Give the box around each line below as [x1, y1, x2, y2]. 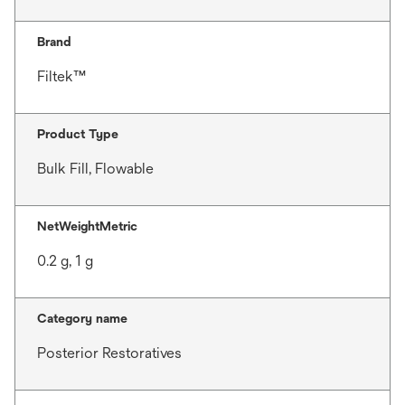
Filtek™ [37, 67, 86, 85]
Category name [37, 310, 127, 325]
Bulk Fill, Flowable [37, 159, 154, 177]
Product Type [37, 126, 118, 141]
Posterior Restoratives [37, 344, 182, 362]
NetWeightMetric [37, 218, 137, 233]
